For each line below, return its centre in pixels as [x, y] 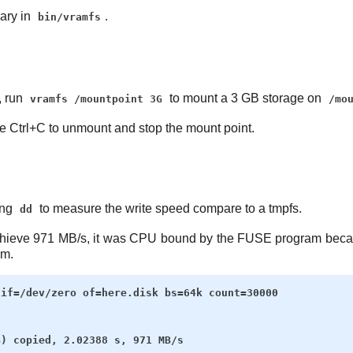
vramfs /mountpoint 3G [96, 99]
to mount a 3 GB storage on [245, 98]
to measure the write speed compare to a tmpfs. [169, 209]
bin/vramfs [69, 17]
